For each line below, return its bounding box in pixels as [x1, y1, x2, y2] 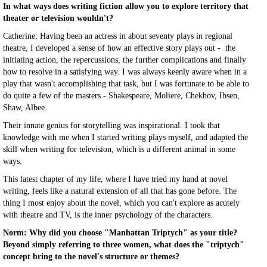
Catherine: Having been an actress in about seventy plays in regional [3, 32, 232, 41]
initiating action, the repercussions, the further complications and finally [3, 55, 246, 64]
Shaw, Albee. [3, 103, 49, 112]
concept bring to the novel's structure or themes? [3, 252, 179, 261]
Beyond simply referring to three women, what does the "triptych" [3, 240, 244, 249]
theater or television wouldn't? [3, 14, 113, 23]
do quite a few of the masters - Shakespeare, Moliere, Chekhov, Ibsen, [3, 91, 240, 100]
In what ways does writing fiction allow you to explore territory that [3, 2, 249, 11]
